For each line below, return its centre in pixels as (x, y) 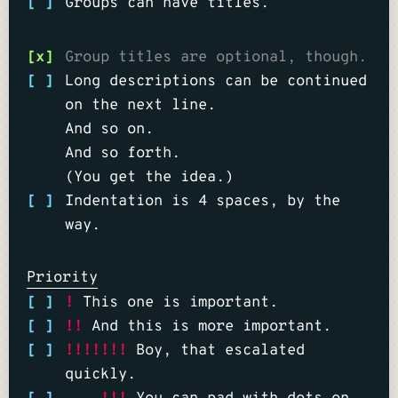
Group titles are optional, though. (215, 58)
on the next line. (140, 106)
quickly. (100, 375)
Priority (62, 279)
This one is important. (175, 303)
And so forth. (122, 154)
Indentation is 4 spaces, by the (202, 202)
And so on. (109, 130)
